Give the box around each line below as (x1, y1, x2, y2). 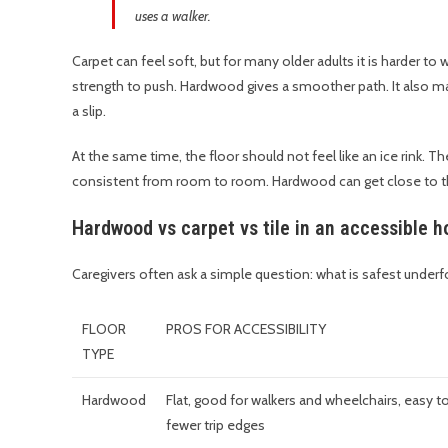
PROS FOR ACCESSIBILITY (166, 320, 326, 338)
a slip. (72, 102, 106, 120)
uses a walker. (135, 7, 211, 25)
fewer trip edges (166, 416, 265, 434)
